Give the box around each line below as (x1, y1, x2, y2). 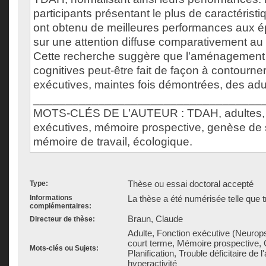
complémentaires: (30, 202, 91, 210)
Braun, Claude (128, 214, 183, 224)
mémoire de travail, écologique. (33, 135, 192, 148)
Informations (30, 194, 72, 202)
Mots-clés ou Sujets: (30, 244, 99, 252)
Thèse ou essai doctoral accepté (128, 179, 254, 189)
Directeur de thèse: (30, 215, 95, 223)
